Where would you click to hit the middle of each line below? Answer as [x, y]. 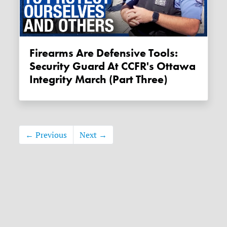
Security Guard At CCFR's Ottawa [113, 67]
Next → [93, 135]
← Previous [46, 135]
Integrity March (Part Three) [99, 80]
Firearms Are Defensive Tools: [104, 53]
